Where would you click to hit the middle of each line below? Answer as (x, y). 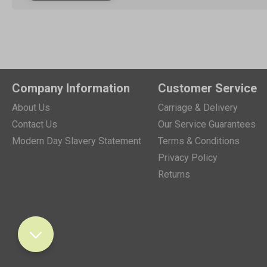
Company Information (71, 88)
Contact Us (35, 124)
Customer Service (207, 88)
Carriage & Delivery (198, 107)
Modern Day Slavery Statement (77, 141)
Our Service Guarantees (207, 124)
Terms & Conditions (198, 141)
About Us (31, 107)
